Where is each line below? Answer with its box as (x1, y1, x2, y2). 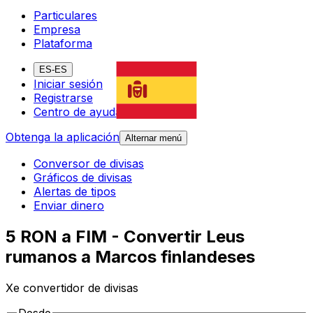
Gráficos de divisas (34, 170, 132, 185)
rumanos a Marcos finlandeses (6, 247, 255, 268)
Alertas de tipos (34, 184, 116, 199)
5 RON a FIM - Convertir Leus (6, 226, 245, 247)
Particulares (34, 8, 97, 23)
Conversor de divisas (34, 156, 144, 171)
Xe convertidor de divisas (6, 281, 138, 296)
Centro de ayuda (34, 105, 122, 119)
